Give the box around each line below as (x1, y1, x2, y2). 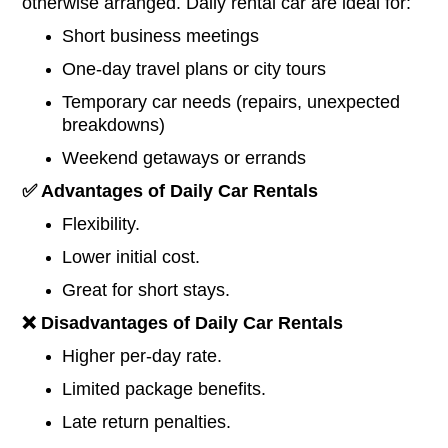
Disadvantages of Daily (36, 313, 244, 334)
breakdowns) (62, 115, 166, 136)
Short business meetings (62, 26, 260, 47)
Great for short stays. (62, 280, 231, 301)
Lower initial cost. (62, 247, 201, 268)
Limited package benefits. (62, 379, 267, 400)
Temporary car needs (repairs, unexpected (62, 92, 401, 113)
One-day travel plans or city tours (62, 59, 327, 80)
